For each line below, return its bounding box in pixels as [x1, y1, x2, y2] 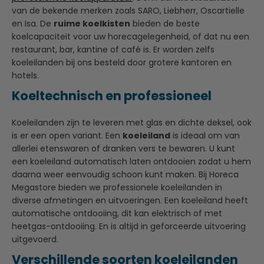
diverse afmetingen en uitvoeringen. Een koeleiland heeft [12, 194, 248, 206]
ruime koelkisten [54, 17, 130, 29]
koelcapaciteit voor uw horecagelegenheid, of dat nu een [12, 30, 249, 42]
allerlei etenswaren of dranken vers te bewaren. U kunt [12, 142, 235, 154]
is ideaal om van [170, 129, 240, 141]
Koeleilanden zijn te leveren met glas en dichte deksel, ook [12, 116, 252, 128]
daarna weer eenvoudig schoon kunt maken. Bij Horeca [12, 168, 239, 180]
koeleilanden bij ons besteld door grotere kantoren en [12, 56, 232, 68]
